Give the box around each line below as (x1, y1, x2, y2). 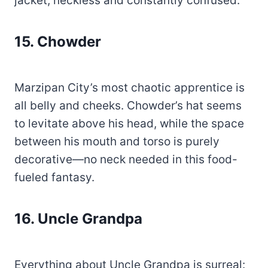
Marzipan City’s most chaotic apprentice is (14, 81, 245, 95)
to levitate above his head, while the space (14, 117, 244, 131)
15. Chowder (14, 33, 101, 51)
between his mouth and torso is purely (14, 135, 220, 149)
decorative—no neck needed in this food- (14, 153, 237, 167)
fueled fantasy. (14, 170, 95, 185)
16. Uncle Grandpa (14, 210, 142, 228)
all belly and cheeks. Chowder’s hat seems (14, 99, 242, 113)
